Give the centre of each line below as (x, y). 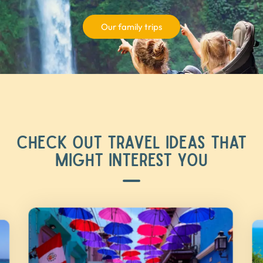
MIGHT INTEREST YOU (131, 159)
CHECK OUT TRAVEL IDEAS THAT (131, 141)
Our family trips (131, 26)
